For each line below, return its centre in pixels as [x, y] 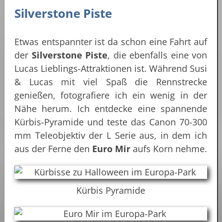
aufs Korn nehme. [169, 148]
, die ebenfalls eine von [157, 55]
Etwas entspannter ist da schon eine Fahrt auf [111, 41]
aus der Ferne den [53, 148]
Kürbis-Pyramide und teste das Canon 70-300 [111, 122]
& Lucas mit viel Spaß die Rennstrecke [111, 82]
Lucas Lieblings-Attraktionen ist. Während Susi [111, 68]
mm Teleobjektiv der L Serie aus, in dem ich [111, 135]
